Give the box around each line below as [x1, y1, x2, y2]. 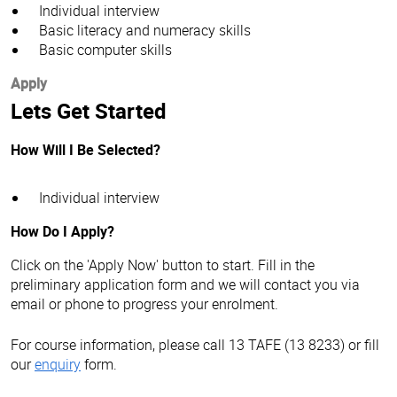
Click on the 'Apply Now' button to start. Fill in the [11, 254, 315, 275]
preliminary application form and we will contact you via [11, 274, 360, 294]
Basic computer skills [39, 39, 172, 59]
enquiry [35, 354, 81, 374]
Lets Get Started [11, 96, 167, 125]
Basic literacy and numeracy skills [39, 19, 251, 40]
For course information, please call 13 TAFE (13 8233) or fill [11, 334, 379, 354]
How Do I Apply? [11, 221, 114, 241]
